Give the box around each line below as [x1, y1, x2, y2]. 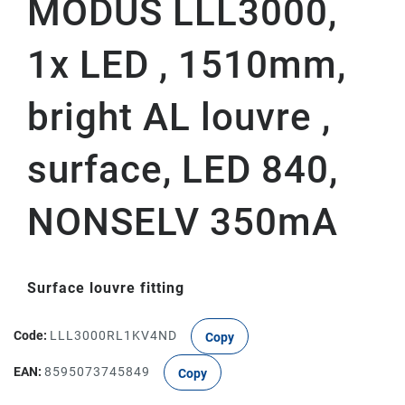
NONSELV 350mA [27, 200, 338, 244]
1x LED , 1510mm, [27, 42, 346, 87]
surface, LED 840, [27, 147, 338, 192]
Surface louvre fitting [27, 279, 184, 297]
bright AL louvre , [27, 95, 331, 139]
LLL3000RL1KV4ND [50, 327, 177, 343]
